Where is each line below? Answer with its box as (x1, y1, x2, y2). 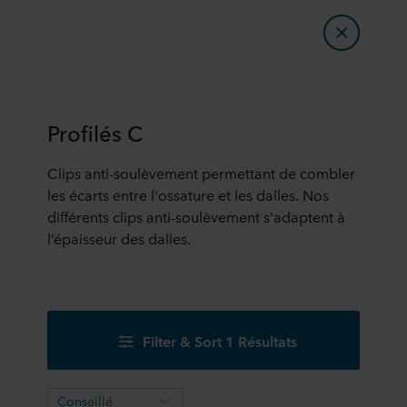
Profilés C (47, 116, 143, 147)
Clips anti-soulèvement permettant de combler (47, 163, 355, 183)
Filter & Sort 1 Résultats (143, 330, 297, 351)
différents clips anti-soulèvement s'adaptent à (47, 206, 345, 226)
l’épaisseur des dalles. (47, 228, 191, 248)
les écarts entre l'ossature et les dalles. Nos (47, 184, 329, 204)
